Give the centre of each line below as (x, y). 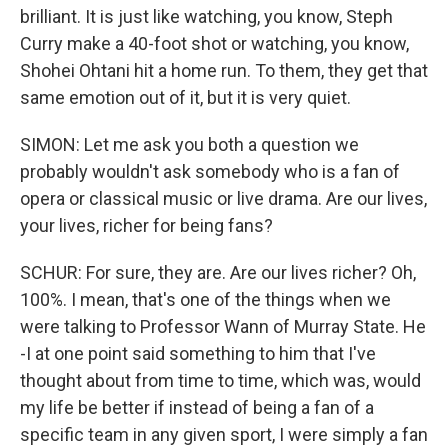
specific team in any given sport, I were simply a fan (224, 434)
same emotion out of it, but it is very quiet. (185, 97)
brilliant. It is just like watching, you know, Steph (206, 16)
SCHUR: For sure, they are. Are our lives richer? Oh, (218, 272)
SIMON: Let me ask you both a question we (189, 144)
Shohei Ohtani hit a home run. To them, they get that (224, 70)
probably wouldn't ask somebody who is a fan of (210, 171)
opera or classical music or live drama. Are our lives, (223, 198)
